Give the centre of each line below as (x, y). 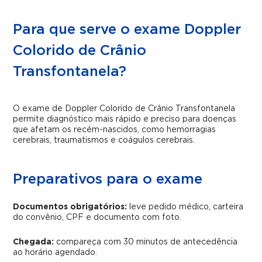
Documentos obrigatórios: (70, 207)
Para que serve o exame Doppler (127, 30)
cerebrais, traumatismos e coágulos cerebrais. (104, 140)
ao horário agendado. (55, 253)
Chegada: (34, 242)
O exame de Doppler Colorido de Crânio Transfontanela (124, 109)
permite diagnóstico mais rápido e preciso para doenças (125, 119)
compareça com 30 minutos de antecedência (146, 242)
